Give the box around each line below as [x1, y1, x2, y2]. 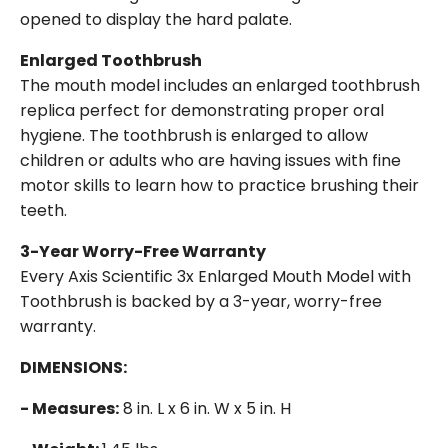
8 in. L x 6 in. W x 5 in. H [119, 397, 291, 420]
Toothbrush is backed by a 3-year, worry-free [20, 290, 382, 313]
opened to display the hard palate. [20, 8, 292, 31]
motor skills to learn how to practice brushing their [20, 174, 419, 197]
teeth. [20, 199, 67, 222]
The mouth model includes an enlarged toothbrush [20, 74, 420, 97]
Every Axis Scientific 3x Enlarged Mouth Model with [20, 265, 411, 288]
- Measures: [20, 397, 119, 420]
